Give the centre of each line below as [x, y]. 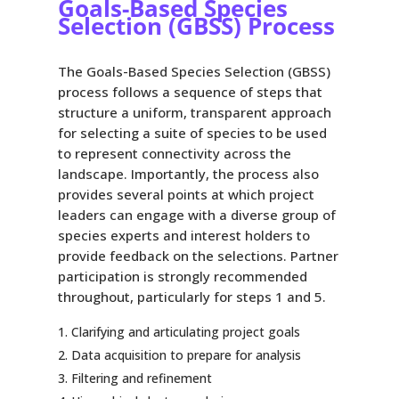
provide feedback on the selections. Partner [198, 255]
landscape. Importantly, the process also [188, 173]
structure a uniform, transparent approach [194, 112]
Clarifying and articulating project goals [185, 331]
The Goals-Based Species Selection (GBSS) [194, 71]
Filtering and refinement [141, 378]
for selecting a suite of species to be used [192, 132]
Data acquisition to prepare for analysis [186, 354]
